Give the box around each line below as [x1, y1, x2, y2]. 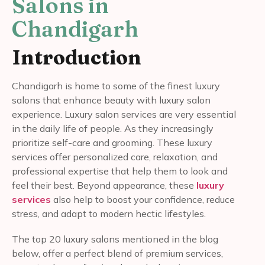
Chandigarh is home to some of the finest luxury [12, 79, 220, 92]
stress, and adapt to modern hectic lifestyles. [12, 207, 206, 219]
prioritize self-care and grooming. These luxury [12, 136, 212, 148]
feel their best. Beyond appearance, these [12, 179, 196, 191]
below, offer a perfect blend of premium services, [12, 247, 223, 259]
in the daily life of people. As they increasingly [12, 122, 214, 134]
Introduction [12, 44, 141, 70]
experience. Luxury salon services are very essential [12, 108, 236, 120]
